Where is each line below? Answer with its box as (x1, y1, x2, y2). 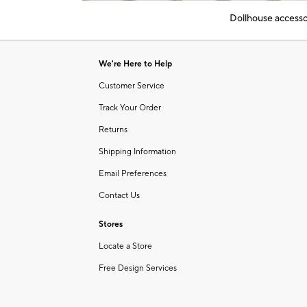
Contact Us (99, 190, 140, 201)
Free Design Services (99, 262, 177, 273)
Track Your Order (99, 102, 161, 113)
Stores (99, 219, 123, 230)
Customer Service (99, 80, 164, 91)
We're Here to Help (99, 58, 172, 69)
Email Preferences (99, 168, 167, 179)
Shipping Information (99, 146, 176, 157)
